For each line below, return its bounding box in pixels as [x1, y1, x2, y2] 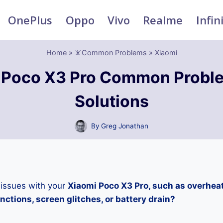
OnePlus [8, 12, 53, 27]
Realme [143, 12, 183, 27]
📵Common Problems [74, 48, 147, 57]
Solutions [74, 91, 149, 111]
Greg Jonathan [101, 122, 149, 130]
